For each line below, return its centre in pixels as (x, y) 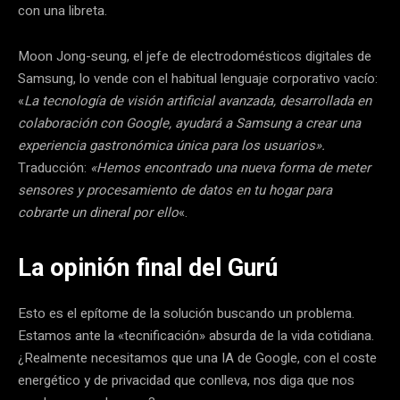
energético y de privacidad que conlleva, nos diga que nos (186, 380)
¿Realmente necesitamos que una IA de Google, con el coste (197, 358)
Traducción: (52, 167)
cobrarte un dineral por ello (98, 212)
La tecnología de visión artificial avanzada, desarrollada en (198, 100)
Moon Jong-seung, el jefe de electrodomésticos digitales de (195, 56)
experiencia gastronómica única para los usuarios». (171, 145)
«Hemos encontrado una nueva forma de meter (229, 167)
